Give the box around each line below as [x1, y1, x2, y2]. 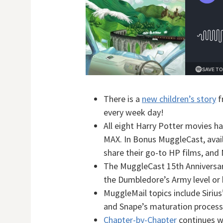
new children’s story [142, 93, 216, 105]
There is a [104, 93, 142, 105]
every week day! [104, 107, 164, 118]
